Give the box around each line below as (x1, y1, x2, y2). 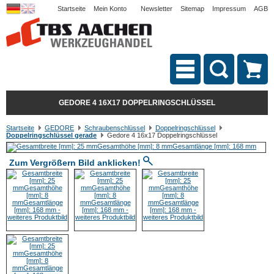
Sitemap (180, 5, 204, 12)
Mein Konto (94, 5, 127, 12)
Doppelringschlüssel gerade (6, 131, 97, 139)
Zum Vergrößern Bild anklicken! (9, 158, 143, 168)
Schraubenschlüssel (84, 124, 145, 131)
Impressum (212, 5, 246, 12)
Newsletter (141, 5, 172, 12)
